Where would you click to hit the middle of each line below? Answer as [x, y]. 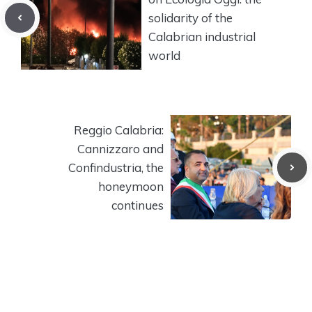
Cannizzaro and [120, 148]
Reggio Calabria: [119, 130]
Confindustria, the [116, 167]
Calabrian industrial [202, 36]
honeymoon [131, 186]
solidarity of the [190, 17]
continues [138, 205]
